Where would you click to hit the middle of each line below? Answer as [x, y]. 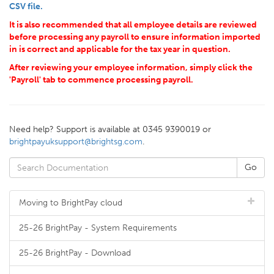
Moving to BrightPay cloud [71, 203]
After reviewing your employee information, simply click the [131, 68]
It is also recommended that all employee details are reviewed [133, 25]
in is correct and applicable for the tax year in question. [120, 49]
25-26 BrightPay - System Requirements [98, 228]
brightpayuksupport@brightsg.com [76, 142]
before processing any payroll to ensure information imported [135, 37]
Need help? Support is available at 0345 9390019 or [110, 129]
